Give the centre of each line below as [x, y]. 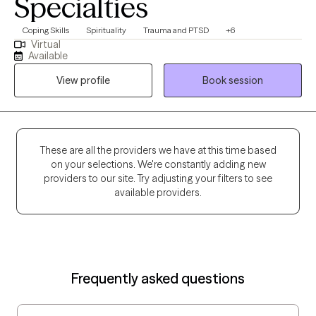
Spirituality [106, 30]
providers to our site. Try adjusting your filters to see [158, 179]
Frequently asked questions [158, 279]
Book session [233, 81]
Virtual [45, 45]
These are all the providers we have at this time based [158, 151]
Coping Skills [46, 30]
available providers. [158, 193]
